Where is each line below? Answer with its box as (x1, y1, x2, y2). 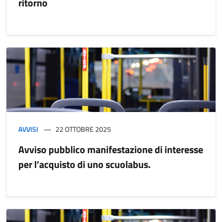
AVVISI (18, 123, 38, 134)
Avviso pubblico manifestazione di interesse (18, 141, 203, 157)
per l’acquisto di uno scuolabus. (18, 156, 151, 172)
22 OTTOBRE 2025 (55, 123, 111, 134)
